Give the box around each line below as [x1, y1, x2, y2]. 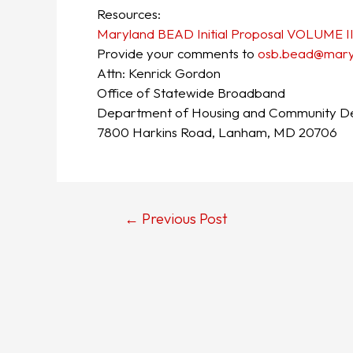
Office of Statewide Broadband [97, 84, 285, 101]
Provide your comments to [97, 45, 258, 61]
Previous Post [138, 210, 228, 228]
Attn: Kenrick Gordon [97, 65, 221, 81]
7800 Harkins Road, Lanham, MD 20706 [97, 124, 337, 140]
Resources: [97, 6, 161, 22]
